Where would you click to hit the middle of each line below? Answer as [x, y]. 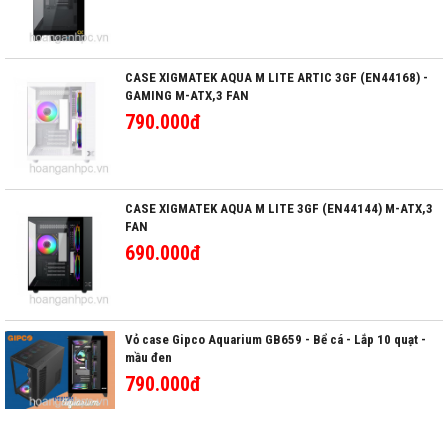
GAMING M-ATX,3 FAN [187, 95]
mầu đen [148, 357]
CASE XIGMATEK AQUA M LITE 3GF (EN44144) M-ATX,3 [279, 208]
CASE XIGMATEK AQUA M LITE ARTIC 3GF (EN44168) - [276, 77]
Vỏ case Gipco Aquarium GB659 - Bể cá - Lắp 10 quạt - [275, 339]
